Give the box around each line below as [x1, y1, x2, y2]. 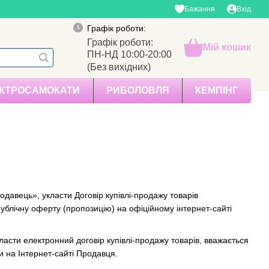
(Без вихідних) [87, 61, 151, 72]
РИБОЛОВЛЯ [106, 85, 169, 95]
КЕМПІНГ [195, 85, 238, 95]
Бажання [184, 5, 215, 13]
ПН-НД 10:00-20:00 [87, 49, 172, 59]
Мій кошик [203, 42, 251, 52]
